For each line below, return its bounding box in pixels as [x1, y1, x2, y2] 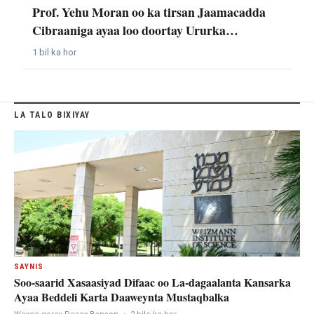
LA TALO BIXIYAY [14, 109, 90, 120]
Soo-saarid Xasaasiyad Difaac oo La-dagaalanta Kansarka [14, 273, 291, 290]
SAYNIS [14, 261, 43, 271]
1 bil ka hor [32, 47, 76, 58]
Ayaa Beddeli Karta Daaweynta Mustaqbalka [14, 288, 229, 305]
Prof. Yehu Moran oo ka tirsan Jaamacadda [32, 2, 266, 21]
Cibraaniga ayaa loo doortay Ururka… [32, 20, 238, 39]
